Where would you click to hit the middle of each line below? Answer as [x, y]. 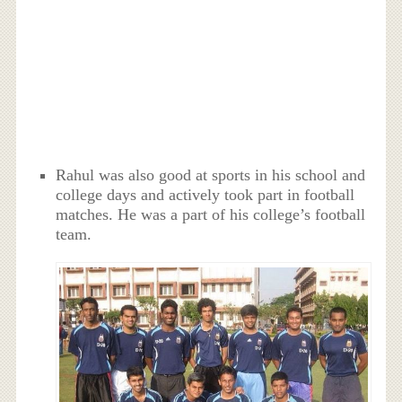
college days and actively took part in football [205, 194]
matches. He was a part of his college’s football [211, 214]
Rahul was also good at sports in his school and [211, 175]
